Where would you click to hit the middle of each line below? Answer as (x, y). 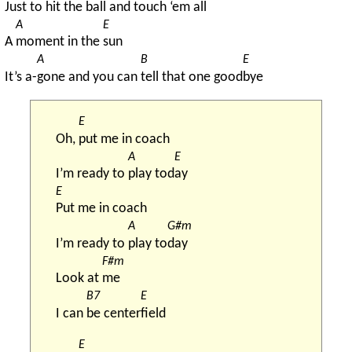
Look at (79, 279)
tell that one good (192, 77)
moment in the (59, 42)
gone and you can (89, 77)
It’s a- (21, 77)
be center (114, 313)
